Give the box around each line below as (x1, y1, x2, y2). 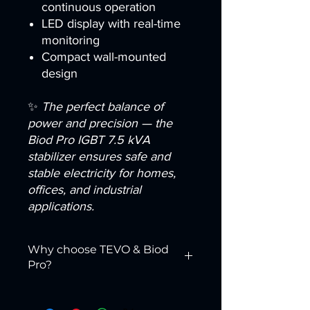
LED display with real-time (42, 16, 181, 30)
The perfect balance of (42, 99, 163, 113)
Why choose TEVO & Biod (28, 242, 169, 256)
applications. (28, 199, 94, 213)
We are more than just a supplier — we (28, 284, 194, 296)
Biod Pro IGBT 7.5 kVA (28, 132, 150, 147)
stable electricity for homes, (28, 165, 176, 180)
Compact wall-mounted (42, 49, 166, 64)
